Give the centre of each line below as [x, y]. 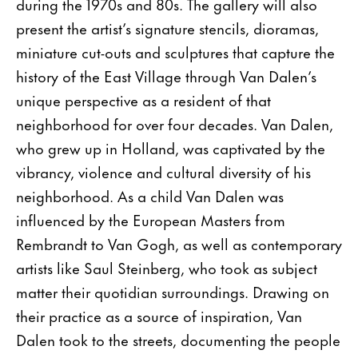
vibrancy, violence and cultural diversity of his [163, 172]
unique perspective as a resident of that [143, 100]
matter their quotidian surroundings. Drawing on [173, 292]
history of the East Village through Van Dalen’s [166, 76]
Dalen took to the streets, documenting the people [178, 340]
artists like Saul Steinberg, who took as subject [167, 268]
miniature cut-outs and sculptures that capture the [175, 52]
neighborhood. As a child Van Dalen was [150, 196]
